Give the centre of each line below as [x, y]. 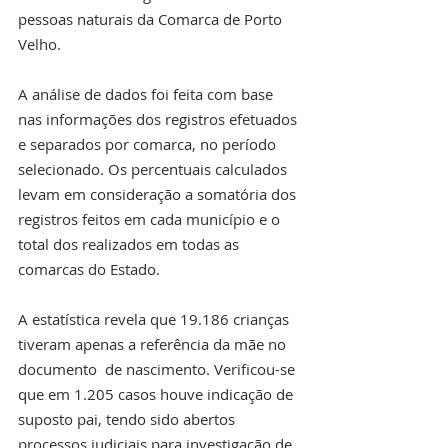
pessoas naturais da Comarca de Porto [152, 18]
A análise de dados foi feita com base [147, 93]
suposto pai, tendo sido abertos [128, 418]
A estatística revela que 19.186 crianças [155, 318]
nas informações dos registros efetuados [159, 118]
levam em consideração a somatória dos [159, 193]
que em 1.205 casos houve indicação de [157, 393]
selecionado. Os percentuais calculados [154, 168]
